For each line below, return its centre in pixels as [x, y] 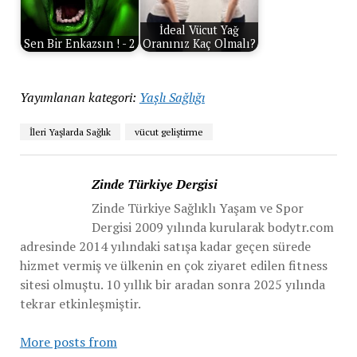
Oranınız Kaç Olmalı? [199, 44]
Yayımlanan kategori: [78, 97]
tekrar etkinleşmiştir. [80, 304]
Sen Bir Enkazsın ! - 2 [79, 44]
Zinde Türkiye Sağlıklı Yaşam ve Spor [197, 208]
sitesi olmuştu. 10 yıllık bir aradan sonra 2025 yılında [172, 284]
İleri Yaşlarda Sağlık [70, 132]
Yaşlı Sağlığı [172, 97]
